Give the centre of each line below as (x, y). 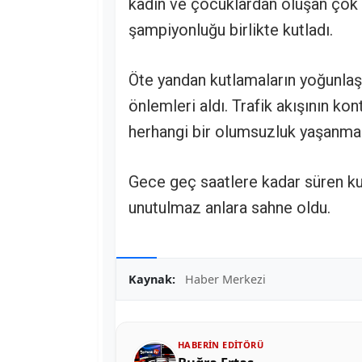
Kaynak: (152, 279)
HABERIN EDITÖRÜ (221, 344)
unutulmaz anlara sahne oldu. (229, 207)
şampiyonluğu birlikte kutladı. (231, 29)
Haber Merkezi (225, 279)
